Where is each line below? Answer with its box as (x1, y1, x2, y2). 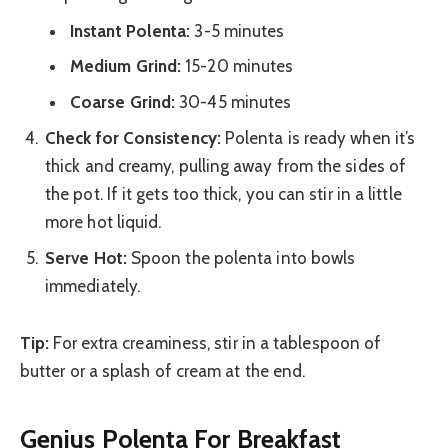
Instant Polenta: (70, 20, 191, 41)
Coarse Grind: (70, 91, 176, 112)
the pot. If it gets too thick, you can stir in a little (45, 184, 402, 205)
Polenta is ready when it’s (220, 128, 416, 149)
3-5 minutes (190, 20, 285, 41)
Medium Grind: (70, 56, 182, 77)
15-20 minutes (181, 56, 294, 77)
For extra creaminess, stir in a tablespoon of (49, 333, 382, 354)
